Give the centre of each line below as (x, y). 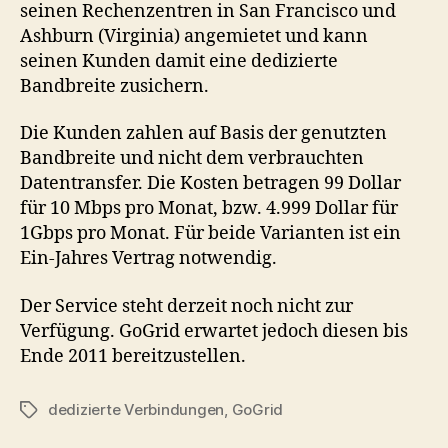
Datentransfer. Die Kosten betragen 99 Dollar (210, 183)
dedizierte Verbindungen (136, 409)
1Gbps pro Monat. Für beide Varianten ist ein (210, 233)
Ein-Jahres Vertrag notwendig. (148, 258)
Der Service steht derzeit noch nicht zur (186, 306)
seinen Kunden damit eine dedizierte (179, 61)
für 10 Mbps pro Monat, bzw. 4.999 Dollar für (209, 208)
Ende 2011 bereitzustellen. (133, 356)
